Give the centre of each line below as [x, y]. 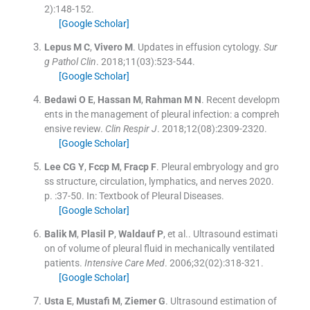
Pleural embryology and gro [220, 166]
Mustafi [93, 301]
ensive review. [73, 128]
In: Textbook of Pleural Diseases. [155, 195]
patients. [63, 263]
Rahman [163, 99]
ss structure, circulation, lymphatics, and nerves [145, 181]
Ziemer [140, 301]
